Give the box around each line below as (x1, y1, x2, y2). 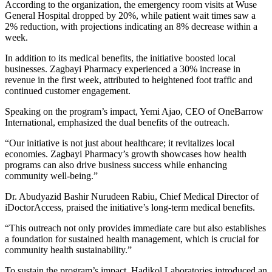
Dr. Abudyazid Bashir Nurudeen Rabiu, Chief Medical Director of (5, 191, 259, 202)
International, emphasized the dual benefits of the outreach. (5, 117, 229, 127)
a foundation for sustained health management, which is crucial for (5, 233, 259, 244)
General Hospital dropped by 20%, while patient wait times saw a (5, 10, 256, 21)
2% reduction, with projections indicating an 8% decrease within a (5, 21, 257, 32)
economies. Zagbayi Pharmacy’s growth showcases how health (5, 148, 246, 159)
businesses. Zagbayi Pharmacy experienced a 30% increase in (5, 63, 240, 74)
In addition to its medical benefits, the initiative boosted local (5, 52, 236, 63)
